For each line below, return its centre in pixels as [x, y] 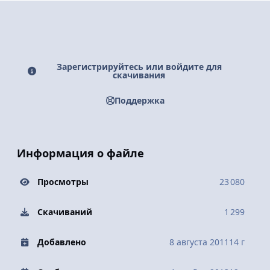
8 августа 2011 [199, 242]
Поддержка [139, 101]
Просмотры [63, 182]
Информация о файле [80, 153]
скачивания [139, 75]
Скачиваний [64, 212]
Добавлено [61, 242]
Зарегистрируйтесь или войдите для [139, 66]
